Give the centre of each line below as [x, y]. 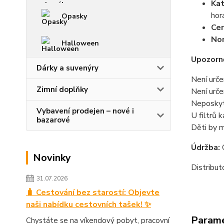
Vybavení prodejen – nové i [85, 111]
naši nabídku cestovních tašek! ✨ [88, 204]
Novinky [52, 157]
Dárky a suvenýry [67, 68]
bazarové [53, 120]
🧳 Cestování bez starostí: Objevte [93, 192]
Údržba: [205, 147]
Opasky [74, 16]
